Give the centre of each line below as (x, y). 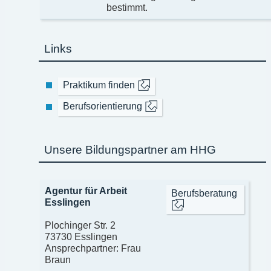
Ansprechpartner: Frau (93, 249)
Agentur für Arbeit (86, 191)
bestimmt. (127, 8)
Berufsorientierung (102, 106)
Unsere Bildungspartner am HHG (130, 150)
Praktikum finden (99, 85)
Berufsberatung (204, 193)
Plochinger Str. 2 (80, 226)
